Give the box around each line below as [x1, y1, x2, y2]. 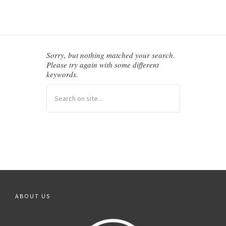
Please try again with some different [46, 60, 159, 70]
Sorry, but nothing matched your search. [46, 50, 175, 60]
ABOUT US [15, 192, 50, 200]
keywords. [46, 69, 78, 79]
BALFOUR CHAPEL [15, 11, 76, 19]
